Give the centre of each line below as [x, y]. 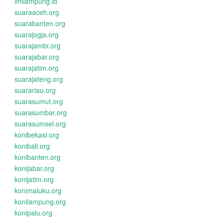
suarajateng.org [39, 79]
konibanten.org [38, 157]
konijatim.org [34, 179]
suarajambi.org [38, 46]
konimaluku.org [38, 190]
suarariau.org [35, 90]
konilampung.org [40, 201]
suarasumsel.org [40, 124]
